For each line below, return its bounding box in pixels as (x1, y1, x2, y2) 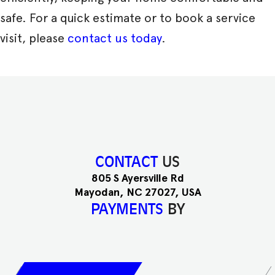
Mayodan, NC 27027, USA (74, 185, 201, 199)
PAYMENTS (90, 200, 168, 219)
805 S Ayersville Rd (91, 171, 184, 185)
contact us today (68, 30, 161, 45)
